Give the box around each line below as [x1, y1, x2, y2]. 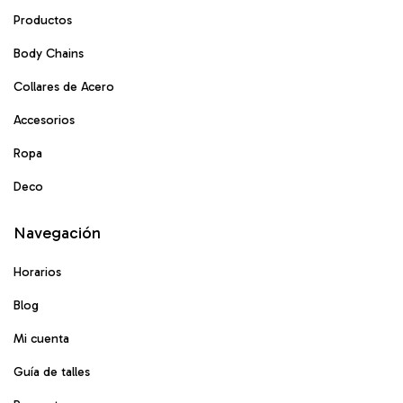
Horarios [13, 264, 61, 280]
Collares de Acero [13, 78, 114, 94]
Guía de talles [13, 363, 90, 380]
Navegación [13, 222, 101, 243]
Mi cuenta [13, 330, 69, 346]
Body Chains [13, 45, 84, 61]
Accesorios [13, 112, 75, 128]
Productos [13, 12, 72, 28]
